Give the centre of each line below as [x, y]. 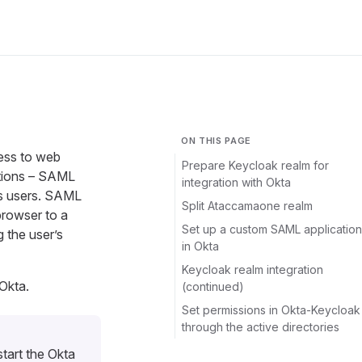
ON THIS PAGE [216, 141]
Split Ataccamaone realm [247, 206]
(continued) [213, 286]
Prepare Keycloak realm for [255, 165]
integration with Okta [236, 182]
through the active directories [261, 327]
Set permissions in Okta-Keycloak [271, 310]
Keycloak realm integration [253, 269]
